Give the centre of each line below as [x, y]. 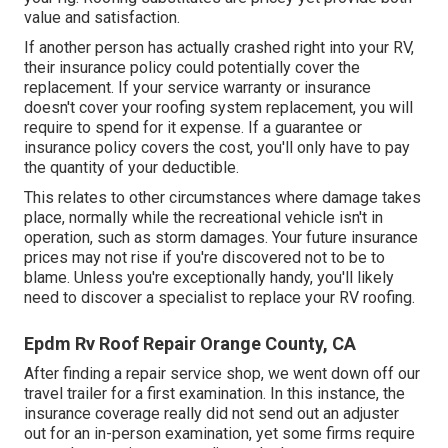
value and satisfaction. [102, 17]
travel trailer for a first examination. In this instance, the [214, 393]
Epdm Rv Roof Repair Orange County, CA [190, 343]
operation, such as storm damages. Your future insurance [221, 237]
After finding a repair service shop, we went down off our [222, 373]
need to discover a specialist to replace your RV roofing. [219, 297]
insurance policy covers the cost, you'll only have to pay [217, 147]
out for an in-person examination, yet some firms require [219, 433]
